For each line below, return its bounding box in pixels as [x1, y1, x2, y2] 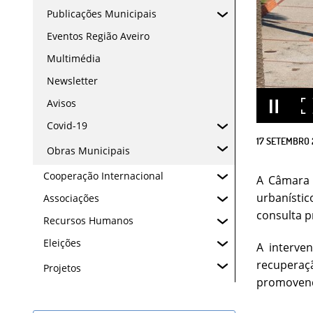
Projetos [43, 261, 81, 275]
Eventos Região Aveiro [47, 29, 150, 43]
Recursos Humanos [43, 214, 133, 227]
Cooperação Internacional [43, 169, 163, 182]
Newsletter [47, 74, 98, 87]
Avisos [47, 96, 76, 110]
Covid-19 [47, 119, 87, 132]
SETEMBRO [266, 134, 310, 147]
